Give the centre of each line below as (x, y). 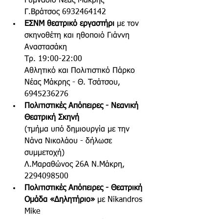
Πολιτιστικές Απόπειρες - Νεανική (83, 106)
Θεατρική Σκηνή (53, 118)
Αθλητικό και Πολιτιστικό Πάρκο (81, 71)
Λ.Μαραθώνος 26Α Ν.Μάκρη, (76, 165)
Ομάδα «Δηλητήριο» (60, 200)
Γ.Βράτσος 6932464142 (65, 12)
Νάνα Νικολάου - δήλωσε (69, 142)
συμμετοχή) (44, 153)
